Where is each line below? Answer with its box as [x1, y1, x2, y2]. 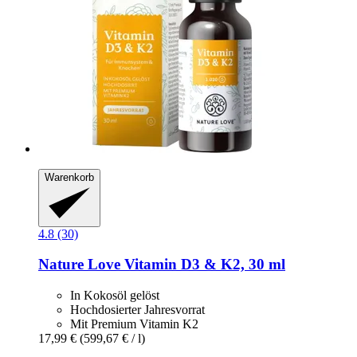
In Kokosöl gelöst [70, 288, 159, 302]
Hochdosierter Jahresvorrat [70, 302, 205, 316]
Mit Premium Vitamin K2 [70, 316, 198, 331]
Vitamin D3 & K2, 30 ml [120, 256, 285, 273]
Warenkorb [45, 171, 94, 184]
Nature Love [38, 256, 120, 273]
